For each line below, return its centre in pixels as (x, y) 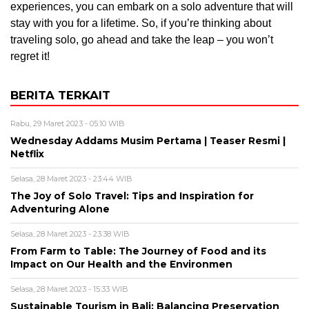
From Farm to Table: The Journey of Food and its (138, 251)
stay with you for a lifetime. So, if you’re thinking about (141, 23)
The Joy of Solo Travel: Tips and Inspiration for (132, 196)
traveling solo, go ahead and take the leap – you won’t (142, 40)
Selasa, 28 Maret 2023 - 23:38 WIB (70, 234)
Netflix (27, 154)
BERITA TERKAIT (60, 96)
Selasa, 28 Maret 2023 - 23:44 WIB (71, 179)
